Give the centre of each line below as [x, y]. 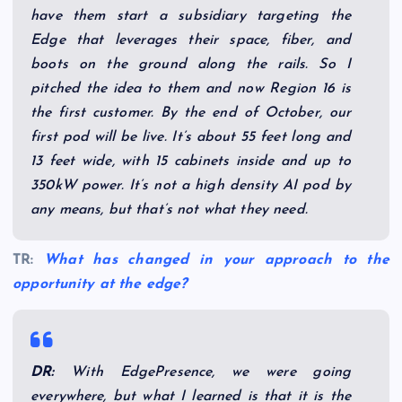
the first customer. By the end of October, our [191, 113]
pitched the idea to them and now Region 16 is [191, 88]
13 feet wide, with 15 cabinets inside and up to [191, 161]
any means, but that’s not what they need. [169, 210]
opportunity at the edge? [100, 284]
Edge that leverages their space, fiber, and [191, 40]
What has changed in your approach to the [217, 260]
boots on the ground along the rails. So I [191, 64]
